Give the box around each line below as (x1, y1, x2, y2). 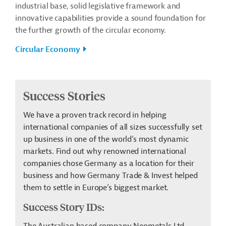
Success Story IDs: (23, 200, 106, 214)
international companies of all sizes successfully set (23, 122, 202, 133)
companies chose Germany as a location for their (23, 158, 194, 169)
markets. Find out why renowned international (23, 146, 186, 157)
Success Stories (23, 88, 105, 103)
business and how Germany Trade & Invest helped (23, 171, 198, 181)
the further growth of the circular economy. (15, 25, 168, 36)
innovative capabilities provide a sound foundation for (15, 13, 206, 24)
